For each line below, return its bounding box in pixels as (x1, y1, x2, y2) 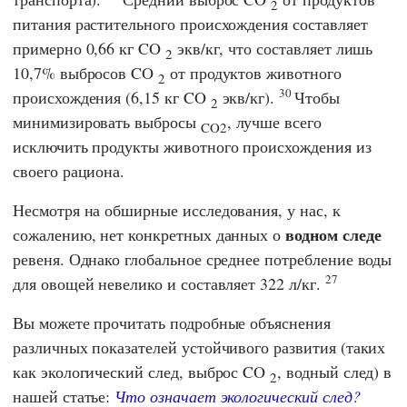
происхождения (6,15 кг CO (13, 85, 211, 108)
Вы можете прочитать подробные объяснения (13, 311, 331, 333)
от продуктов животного (164, 61, 342, 84)
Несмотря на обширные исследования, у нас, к (13, 198, 341, 221)
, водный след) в (277, 360, 392, 382)
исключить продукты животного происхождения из (13, 134, 372, 157)
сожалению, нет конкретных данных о (13, 223, 286, 245)
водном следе (285, 222, 382, 246)
